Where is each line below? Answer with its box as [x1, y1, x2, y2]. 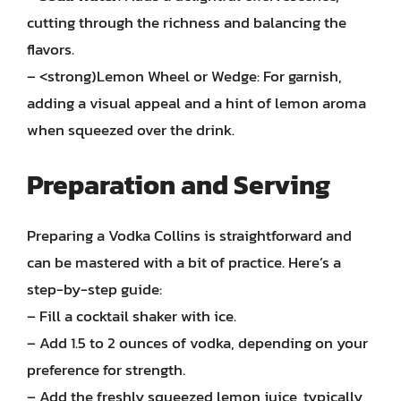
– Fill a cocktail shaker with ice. [27, 303, 236, 328]
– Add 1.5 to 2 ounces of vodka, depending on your [27, 330, 368, 354]
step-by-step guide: [27, 277, 162, 301]
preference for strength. [27, 357, 185, 381]
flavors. [27, 38, 74, 61]
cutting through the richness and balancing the [27, 11, 346, 34]
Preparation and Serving [27, 164, 330, 205]
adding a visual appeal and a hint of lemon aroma [27, 91, 366, 115]
